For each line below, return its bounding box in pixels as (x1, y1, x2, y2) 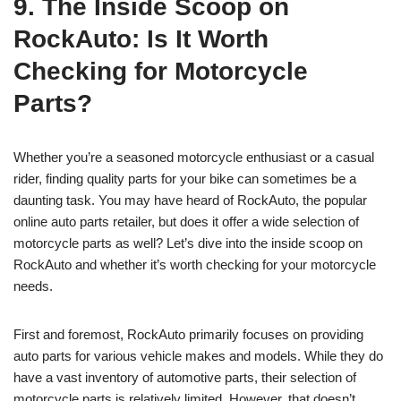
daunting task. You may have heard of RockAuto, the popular (13, 192, 367, 209)
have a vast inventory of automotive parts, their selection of (13, 370, 356, 386)
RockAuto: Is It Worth (13, 25, 269, 54)
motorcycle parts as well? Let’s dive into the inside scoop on (13, 235, 363, 252)
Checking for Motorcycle (13, 57, 308, 86)
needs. (13, 278, 53, 294)
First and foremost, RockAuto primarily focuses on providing (13, 327, 363, 343)
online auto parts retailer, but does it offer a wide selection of (13, 214, 359, 230)
